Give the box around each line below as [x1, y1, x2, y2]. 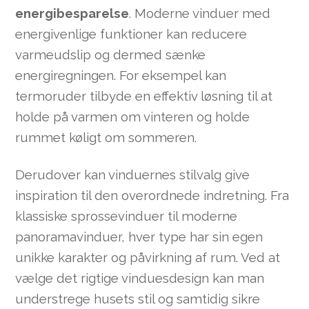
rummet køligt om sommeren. [15, 129, 197, 145]
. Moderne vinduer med [129, 5, 271, 21]
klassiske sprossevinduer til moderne [15, 208, 238, 223]
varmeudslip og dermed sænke [15, 46, 206, 62]
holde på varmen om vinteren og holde [15, 108, 250, 124]
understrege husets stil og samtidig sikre [15, 290, 261, 306]
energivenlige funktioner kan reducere [15, 26, 248, 41]
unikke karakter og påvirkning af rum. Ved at [15, 249, 281, 265]
